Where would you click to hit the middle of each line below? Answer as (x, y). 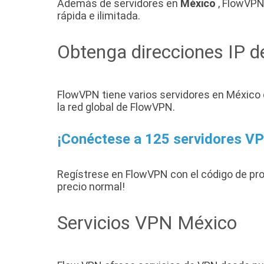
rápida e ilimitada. (99, 16)
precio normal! (91, 187)
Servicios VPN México (147, 223)
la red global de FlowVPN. (116, 107)
